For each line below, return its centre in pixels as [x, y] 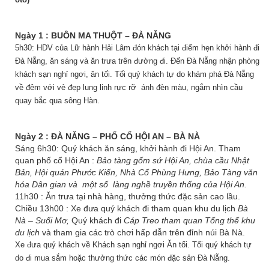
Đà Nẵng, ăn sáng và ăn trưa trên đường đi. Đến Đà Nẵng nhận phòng [137, 61]
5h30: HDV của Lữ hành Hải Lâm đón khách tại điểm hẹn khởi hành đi [137, 48]
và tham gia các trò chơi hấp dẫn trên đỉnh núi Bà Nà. [144, 232]
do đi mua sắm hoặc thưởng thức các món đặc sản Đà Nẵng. [122, 258]
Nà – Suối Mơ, [43, 220]
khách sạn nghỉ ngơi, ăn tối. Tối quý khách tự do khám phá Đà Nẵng [134, 74]
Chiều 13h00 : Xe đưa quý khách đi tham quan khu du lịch [126, 208]
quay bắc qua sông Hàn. [57, 101]
